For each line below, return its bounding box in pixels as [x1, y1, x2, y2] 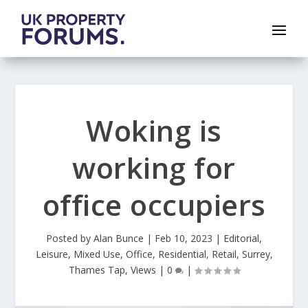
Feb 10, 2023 [155, 232, 212, 245]
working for [72, 148, 236, 188]
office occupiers [42, 185, 266, 225]
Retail [211, 247, 236, 261]
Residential [157, 247, 206, 261]
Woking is [86, 111, 222, 151]
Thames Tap [68, 263, 125, 277]
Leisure [35, 247, 68, 261]
